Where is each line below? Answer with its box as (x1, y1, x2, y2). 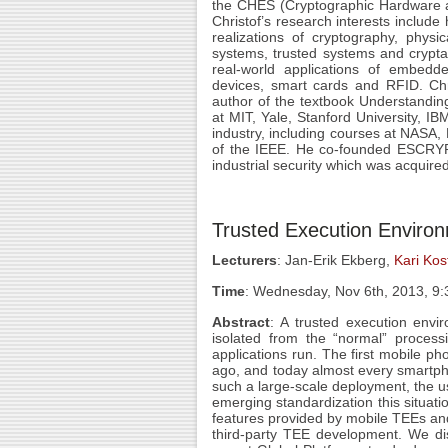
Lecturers (212, 252, 277, 268)
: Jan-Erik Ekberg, (277, 252, 394, 268)
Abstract (212, 314, 270, 330)
